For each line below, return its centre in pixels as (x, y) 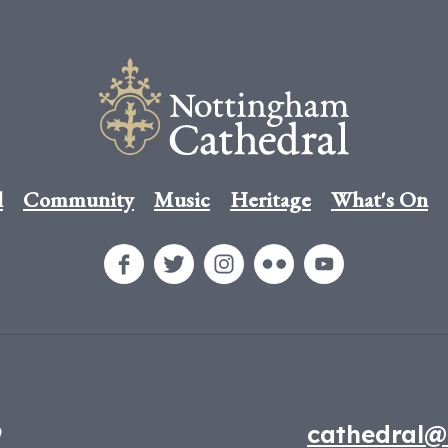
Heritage (270, 200)
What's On (379, 200)
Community (78, 200)
